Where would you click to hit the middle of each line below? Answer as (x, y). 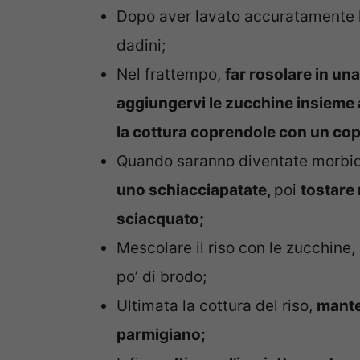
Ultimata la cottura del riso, (217, 306)
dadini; (141, 46)
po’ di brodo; (162, 277)
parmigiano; (161, 335)
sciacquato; (160, 219)
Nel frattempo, (171, 75)
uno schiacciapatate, (195, 190)
